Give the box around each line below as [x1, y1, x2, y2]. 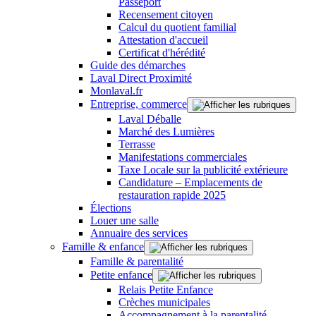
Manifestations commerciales [119, 151, 247, 163]
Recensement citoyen [119, 8, 213, 20]
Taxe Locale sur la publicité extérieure [119, 164, 288, 176]
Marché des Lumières [119, 126, 214, 138]
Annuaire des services [90, 227, 188, 239]
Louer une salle [90, 214, 159, 226]
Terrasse [119, 138, 155, 150]
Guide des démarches [90, 59, 186, 71]
